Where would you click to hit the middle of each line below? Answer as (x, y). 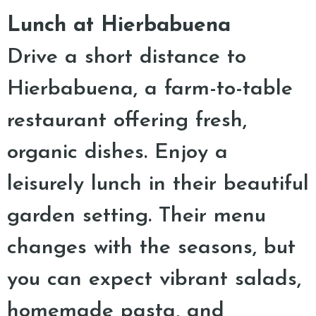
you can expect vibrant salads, (154, 280)
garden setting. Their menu (136, 216)
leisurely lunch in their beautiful (158, 184)
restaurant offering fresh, (127, 121)
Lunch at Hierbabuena (119, 26)
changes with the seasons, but (151, 248)
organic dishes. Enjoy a (117, 153)
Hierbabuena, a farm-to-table (150, 89)
